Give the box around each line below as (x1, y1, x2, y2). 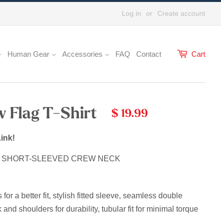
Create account (157, 9, 205, 17)
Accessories (62, 50, 105, 58)
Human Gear (7, 50, 51, 58)
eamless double (127, 191, 183, 200)
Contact (136, 50, 161, 58)
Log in (122, 9, 141, 17)
